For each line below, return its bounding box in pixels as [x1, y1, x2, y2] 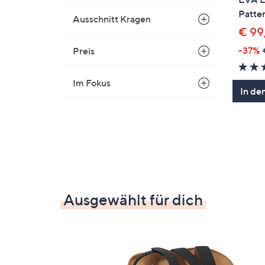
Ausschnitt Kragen [73, 13, 151, 25]
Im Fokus [73, 77, 111, 89]
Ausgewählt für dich [63, 190, 203, 209]
